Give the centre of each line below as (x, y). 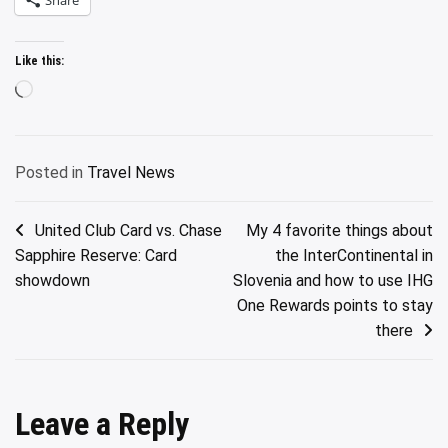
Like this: (39, 60)
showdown (52, 280)
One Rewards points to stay (335, 305)
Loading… (64, 91)
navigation (68, 265)
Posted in (51, 172)
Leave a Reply (105, 423)
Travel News (131, 172)
